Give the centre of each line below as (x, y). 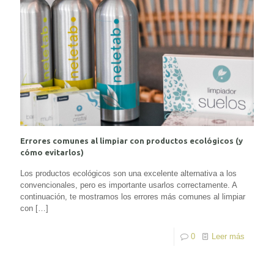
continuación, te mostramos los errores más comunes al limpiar (133, 196)
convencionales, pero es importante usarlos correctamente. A (128, 185)
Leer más (228, 236)
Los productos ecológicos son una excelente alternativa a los (128, 173)
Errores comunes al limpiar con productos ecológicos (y (131, 140)
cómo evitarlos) (52, 152)
